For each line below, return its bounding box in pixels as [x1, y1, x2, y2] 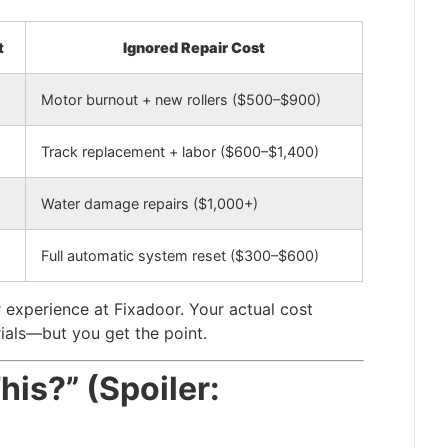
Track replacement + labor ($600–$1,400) [41, 143, 319, 161]
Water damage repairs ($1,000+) [41, 195, 258, 213]
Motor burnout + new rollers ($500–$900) [41, 91, 321, 109]
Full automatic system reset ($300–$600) [41, 247, 319, 265]
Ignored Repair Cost [123, 39, 265, 57]
